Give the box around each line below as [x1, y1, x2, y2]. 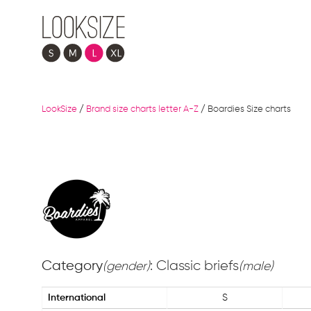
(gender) [103, 260, 150, 273]
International [48, 293, 106, 303]
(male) [239, 260, 274, 273]
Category [42, 259, 103, 274]
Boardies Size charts [208, 105, 291, 114]
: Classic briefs [150, 259, 239, 273]
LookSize [42, 105, 77, 114]
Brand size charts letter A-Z [86, 105, 199, 114]
